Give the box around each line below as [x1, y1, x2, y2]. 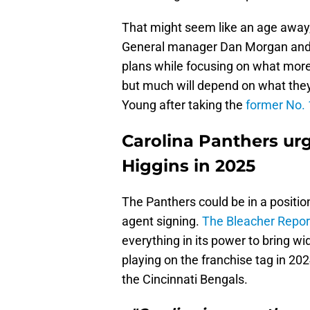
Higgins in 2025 [122, 156, 255, 176]
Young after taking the [122, 98, 246, 113]
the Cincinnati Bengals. [122, 272, 248, 287]
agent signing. [122, 214, 202, 229]
